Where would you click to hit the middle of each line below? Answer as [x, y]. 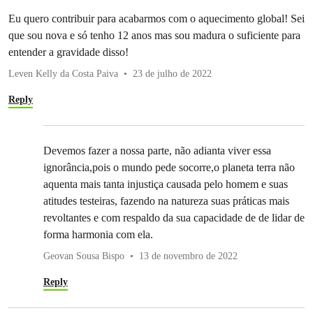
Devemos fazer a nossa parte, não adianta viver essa [157, 150]
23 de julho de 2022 [172, 73]
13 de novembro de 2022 [188, 256]
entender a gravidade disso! [68, 52]
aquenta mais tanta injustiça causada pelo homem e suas [166, 184]
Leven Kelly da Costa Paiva [63, 73]
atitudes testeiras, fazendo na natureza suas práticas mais [166, 201]
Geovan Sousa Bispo [84, 256]
